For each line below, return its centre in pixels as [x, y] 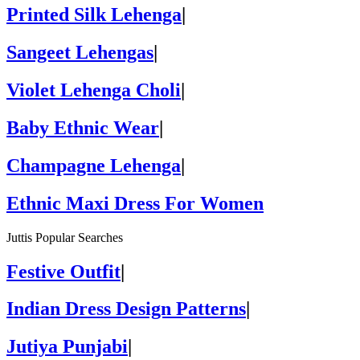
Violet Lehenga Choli [94, 90]
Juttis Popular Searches [65, 237]
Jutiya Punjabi [67, 347]
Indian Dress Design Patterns [126, 309]
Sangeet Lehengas [80, 53]
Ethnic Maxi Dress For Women [135, 203]
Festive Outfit [63, 271]
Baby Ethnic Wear [83, 127]
